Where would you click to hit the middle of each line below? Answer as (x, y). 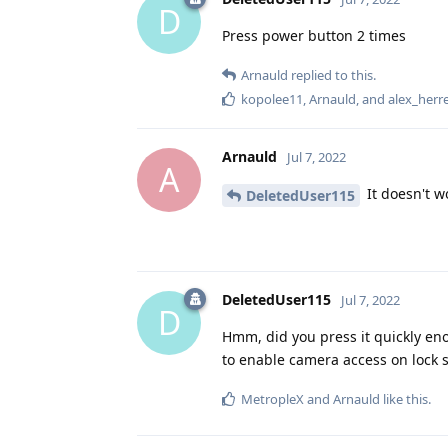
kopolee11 (272, 98)
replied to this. (332, 74)
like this (404, 398)
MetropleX (272, 398)
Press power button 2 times (314, 35)
